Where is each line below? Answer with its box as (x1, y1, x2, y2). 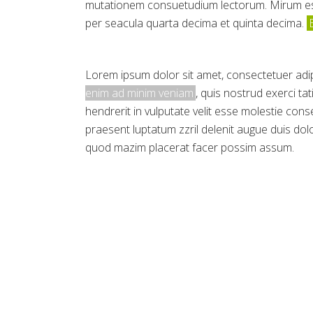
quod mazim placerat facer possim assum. (85, 140, 294, 155)
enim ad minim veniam (85, 85, 194, 101)
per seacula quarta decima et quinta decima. (85, 15, 307, 31)
